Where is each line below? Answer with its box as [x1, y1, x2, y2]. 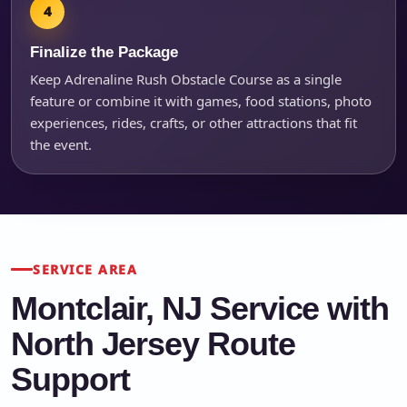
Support [11, 361, 130, 398]
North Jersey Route [11, 325, 295, 362]
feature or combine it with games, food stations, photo [30, 91, 372, 110]
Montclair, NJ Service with [11, 290, 390, 327]
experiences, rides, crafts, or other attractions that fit [30, 113, 357, 132]
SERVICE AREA [33, 260, 138, 278]
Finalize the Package [30, 42, 178, 61]
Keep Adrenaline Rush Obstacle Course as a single [30, 69, 342, 88]
